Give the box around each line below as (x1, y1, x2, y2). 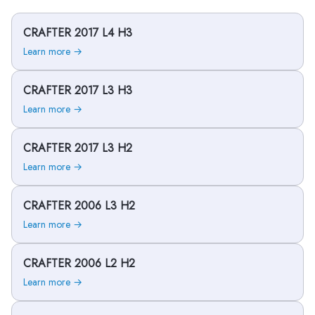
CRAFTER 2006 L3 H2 (23, 198, 135, 214)
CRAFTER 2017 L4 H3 (23, 25, 132, 41)
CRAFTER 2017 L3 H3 (23, 82, 132, 98)
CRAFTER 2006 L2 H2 (23, 255, 135, 271)
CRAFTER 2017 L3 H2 (23, 140, 132, 156)
